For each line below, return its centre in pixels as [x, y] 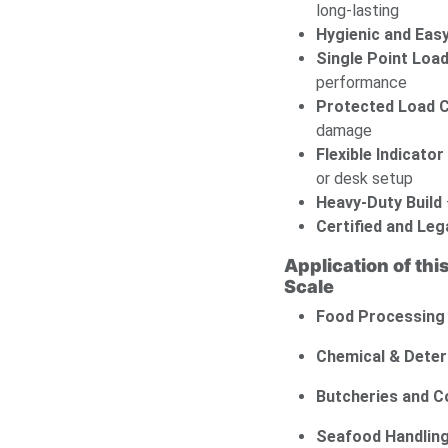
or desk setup [364, 179]
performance [361, 83]
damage [344, 131]
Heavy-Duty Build [379, 203]
